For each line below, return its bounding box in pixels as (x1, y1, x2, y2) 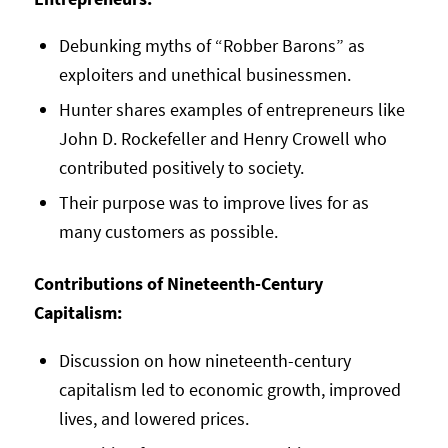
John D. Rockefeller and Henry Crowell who (58, 127, 387, 151)
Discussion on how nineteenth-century (58, 348, 351, 372)
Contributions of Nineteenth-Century (33, 272, 323, 296)
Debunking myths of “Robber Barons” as (58, 34, 365, 58)
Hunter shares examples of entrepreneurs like (58, 98, 405, 122)
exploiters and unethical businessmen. (58, 63, 351, 87)
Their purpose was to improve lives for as (58, 191, 369, 215)
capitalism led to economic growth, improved (58, 377, 401, 401)
